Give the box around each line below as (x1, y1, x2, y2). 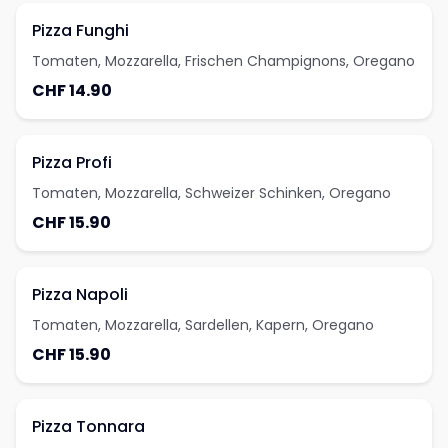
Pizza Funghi (32, 19, 129, 42)
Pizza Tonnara (32, 415, 145, 438)
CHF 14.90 (32, 79, 112, 102)
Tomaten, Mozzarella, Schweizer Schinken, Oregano (32, 183, 391, 203)
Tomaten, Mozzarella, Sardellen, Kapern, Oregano (32, 315, 374, 335)
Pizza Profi (32, 151, 112, 174)
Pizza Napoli (32, 283, 128, 306)
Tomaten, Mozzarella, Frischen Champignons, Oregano (32, 51, 415, 71)
